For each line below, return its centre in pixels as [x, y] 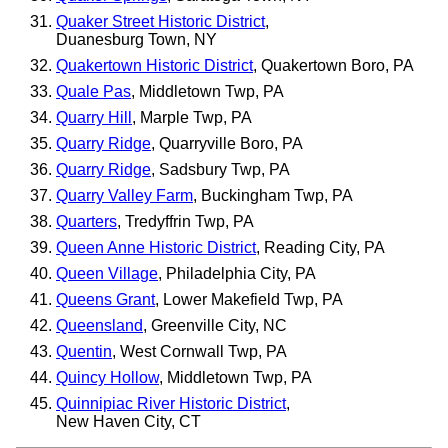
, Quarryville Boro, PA [227, 143]
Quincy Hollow [107, 377]
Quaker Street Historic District [160, 21]
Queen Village [107, 273]
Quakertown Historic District [154, 65]
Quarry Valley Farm [124, 195]
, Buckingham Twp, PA [273, 195]
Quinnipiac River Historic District [171, 403]
